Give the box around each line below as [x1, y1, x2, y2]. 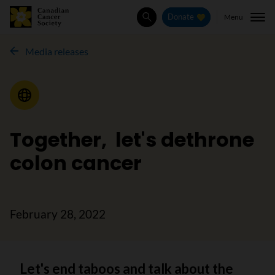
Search [142, 16, 177, 30]
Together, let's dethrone [10, 126, 254, 153]
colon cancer [10, 149, 142, 177]
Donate [168, 12, 195, 22]
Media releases [25, 45, 88, 57]
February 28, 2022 [10, 207, 106, 221]
